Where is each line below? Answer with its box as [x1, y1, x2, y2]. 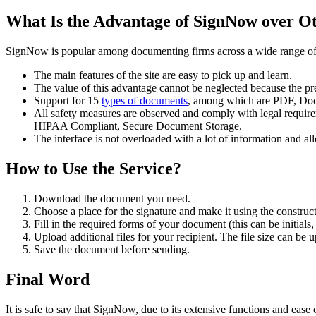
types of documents [102, 95, 188, 107]
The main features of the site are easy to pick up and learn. [34, 69, 292, 82]
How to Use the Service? [6, 159, 181, 178]
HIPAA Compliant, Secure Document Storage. [34, 120, 242, 133]
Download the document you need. [34, 193, 190, 205]
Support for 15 [34, 95, 102, 107]
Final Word [6, 269, 90, 288]
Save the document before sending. [34, 243, 190, 256]
